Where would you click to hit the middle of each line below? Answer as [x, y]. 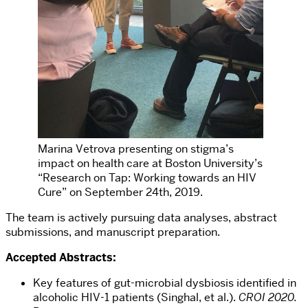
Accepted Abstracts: [61, 257]
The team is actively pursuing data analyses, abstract [141, 217]
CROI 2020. [268, 297]
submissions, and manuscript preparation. [113, 232]
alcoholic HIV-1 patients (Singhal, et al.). [136, 297]
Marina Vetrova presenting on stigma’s [136, 148]
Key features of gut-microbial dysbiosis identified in [165, 283]
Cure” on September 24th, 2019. [120, 192]
